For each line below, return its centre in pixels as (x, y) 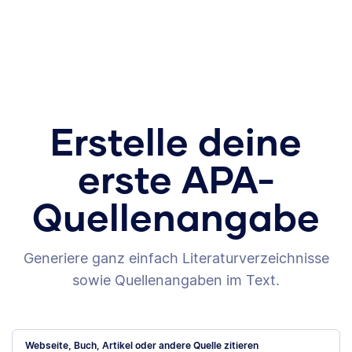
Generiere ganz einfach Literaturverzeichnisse (176, 258)
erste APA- (176, 178)
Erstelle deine (176, 140)
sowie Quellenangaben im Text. (176, 280)
